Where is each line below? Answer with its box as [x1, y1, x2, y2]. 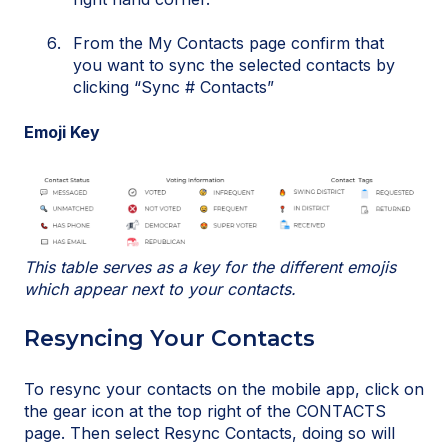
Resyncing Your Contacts [24, 325, 315, 353]
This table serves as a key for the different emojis [24, 256, 396, 277]
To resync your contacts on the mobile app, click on [24, 378, 424, 399]
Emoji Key [24, 121, 100, 142]
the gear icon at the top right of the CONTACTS [24, 400, 386, 421]
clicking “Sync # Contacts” [73, 77, 274, 98]
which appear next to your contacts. [24, 278, 296, 299]
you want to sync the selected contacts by [73, 55, 395, 76]
